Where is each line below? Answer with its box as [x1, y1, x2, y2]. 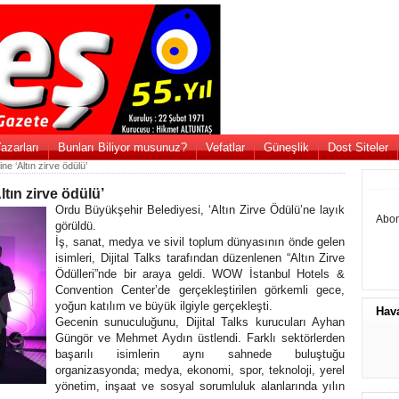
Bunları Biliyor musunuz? [58, 141, 187, 154]
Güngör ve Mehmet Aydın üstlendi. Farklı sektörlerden [55, 331, 345, 345]
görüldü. [55, 219, 96, 232]
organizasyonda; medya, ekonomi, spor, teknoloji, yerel [55, 363, 345, 377]
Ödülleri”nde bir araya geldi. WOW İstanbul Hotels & [55, 267, 345, 281]
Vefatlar [206, 141, 245, 154]
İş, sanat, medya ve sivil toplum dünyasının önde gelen [55, 235, 345, 248]
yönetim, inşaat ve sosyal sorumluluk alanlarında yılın [55, 379, 345, 393]
